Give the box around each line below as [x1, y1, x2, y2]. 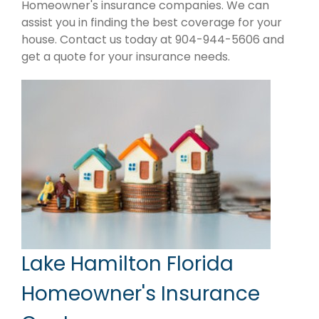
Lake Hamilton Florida [21, 250, 234, 278]
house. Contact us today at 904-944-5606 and [21, 31, 284, 48]
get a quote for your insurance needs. [21, 48, 230, 66]
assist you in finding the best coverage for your [21, 14, 282, 31]
